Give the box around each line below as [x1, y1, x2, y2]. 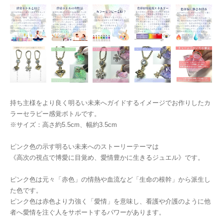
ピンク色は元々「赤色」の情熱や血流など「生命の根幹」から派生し [10, 176, 211, 184]
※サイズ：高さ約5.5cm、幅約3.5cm [10, 121, 117, 129]
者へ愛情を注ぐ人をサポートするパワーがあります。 [10, 209, 165, 217]
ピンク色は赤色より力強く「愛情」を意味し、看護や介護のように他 [10, 198, 211, 206]
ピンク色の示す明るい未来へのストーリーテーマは [10, 143, 159, 151]
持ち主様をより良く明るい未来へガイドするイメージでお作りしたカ [10, 99, 211, 107]
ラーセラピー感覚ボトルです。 [10, 110, 101, 118]
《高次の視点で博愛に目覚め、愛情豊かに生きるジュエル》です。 [10, 154, 204, 162]
